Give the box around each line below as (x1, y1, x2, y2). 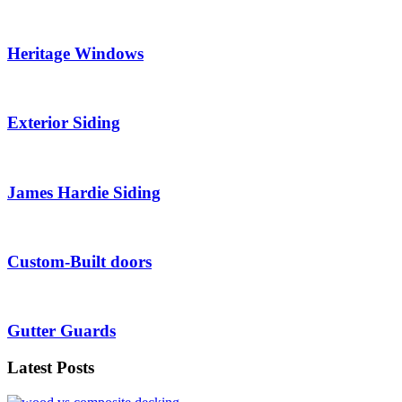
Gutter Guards (7, 321, 116, 341)
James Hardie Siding (7, 182, 161, 202)
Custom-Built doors (7, 251, 152, 271)
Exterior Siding (7, 113, 120, 133)
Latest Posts (7, 358, 94, 378)
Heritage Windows (7, 43, 144, 63)
